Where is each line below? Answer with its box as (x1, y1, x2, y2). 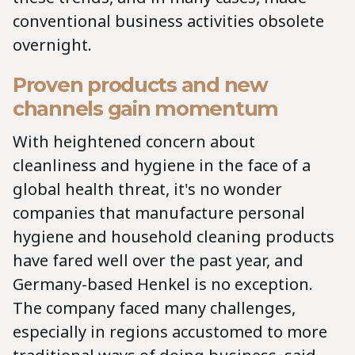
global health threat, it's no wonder (13, 178, 282, 200)
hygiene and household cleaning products (13, 226, 334, 248)
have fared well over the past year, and (13, 250, 303, 272)
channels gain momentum (13, 96, 283, 121)
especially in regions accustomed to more (13, 321, 327, 343)
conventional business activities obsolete (13, 10, 324, 32)
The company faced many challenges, (13, 297, 296, 319)
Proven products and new (13, 72, 268, 97)
